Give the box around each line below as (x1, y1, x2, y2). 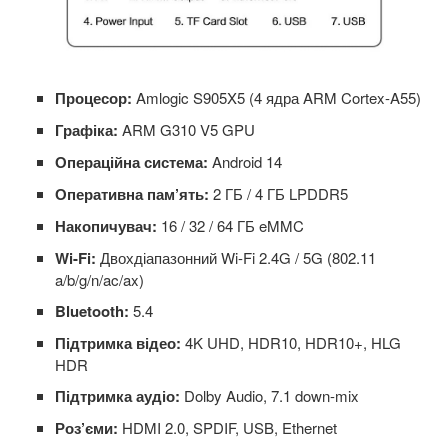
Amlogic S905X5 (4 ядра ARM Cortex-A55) (132, 87, 421, 109)
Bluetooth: (55, 300, 129, 323)
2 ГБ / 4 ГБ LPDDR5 (209, 183, 348, 205)
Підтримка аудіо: (55, 385, 180, 408)
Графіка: (55, 119, 118, 142)
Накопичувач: (55, 215, 157, 238)
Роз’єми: (55, 417, 118, 440)
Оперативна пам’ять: (55, 183, 209, 206)
